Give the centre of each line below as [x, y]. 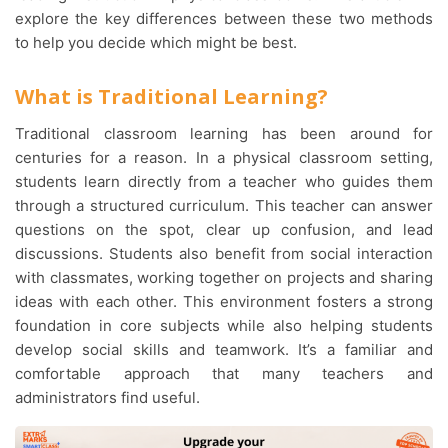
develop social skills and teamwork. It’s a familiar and [224, 349]
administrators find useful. [107, 397]
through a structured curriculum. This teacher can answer [224, 205]
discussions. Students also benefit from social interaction [224, 253]
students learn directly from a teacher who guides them [224, 181]
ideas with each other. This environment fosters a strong [224, 301]
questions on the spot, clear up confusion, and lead [224, 229]
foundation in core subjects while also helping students [224, 325]
